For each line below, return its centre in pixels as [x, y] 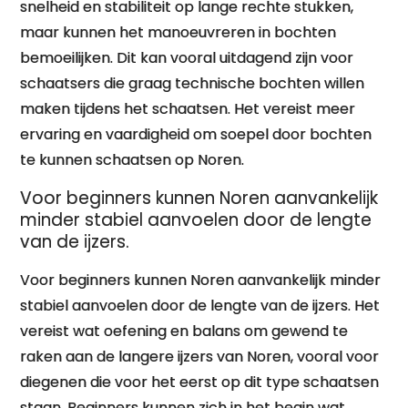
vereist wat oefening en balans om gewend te [184, 331]
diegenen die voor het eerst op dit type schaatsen [200, 382]
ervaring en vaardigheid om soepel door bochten [196, 134]
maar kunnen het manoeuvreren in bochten [178, 32]
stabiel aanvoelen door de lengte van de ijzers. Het [200, 306]
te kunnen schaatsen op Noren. [133, 160]
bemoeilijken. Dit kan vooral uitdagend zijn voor [187, 58]
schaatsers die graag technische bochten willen [193, 83]
